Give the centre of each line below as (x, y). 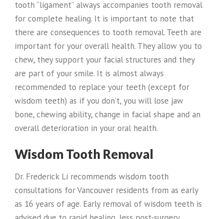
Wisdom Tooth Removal (84, 154)
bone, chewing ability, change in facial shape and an (108, 114)
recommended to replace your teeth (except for (102, 87)
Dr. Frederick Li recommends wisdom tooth (92, 176)
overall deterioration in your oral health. (86, 128)
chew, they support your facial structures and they (105, 59)
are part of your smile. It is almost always (89, 73)
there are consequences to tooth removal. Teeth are (108, 32)
